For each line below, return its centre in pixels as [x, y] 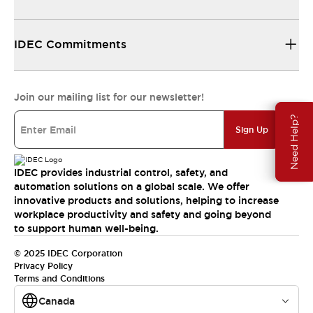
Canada [57, 301]
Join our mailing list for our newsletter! [109, 97]
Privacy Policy [43, 266]
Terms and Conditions [59, 279]
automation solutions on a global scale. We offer [132, 187]
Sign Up [252, 130]
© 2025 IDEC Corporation [68, 254]
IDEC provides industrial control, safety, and [121, 173]
